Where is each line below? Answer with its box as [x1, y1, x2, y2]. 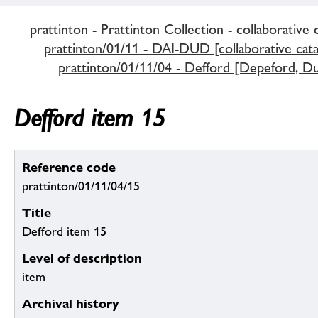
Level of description [22, 251, 142, 266]
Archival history [22, 296, 119, 312]
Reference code [22, 160, 116, 175]
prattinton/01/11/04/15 [22, 179, 140, 194]
